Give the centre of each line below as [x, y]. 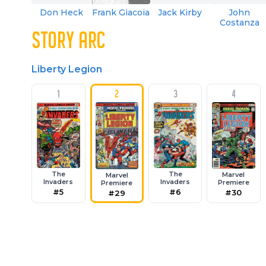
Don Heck [61, 12]
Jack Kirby [180, 12]
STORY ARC [69, 41]
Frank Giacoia [121, 12]
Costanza [239, 22]
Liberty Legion [67, 69]
